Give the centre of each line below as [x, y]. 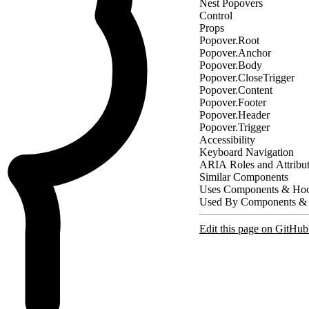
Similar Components [244, 177]
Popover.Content [236, 90]
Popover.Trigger [235, 127]
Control [216, 15]
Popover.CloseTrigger [247, 77]
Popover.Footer [233, 102]
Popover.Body [231, 65]
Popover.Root [229, 40]
